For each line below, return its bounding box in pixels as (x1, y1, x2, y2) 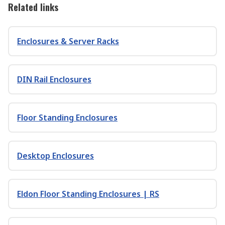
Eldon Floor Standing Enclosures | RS (17, 188, 159, 199)
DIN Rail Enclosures (17, 74, 91, 85)
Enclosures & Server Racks (17, 36, 119, 47)
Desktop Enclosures (17, 150, 94, 161)
